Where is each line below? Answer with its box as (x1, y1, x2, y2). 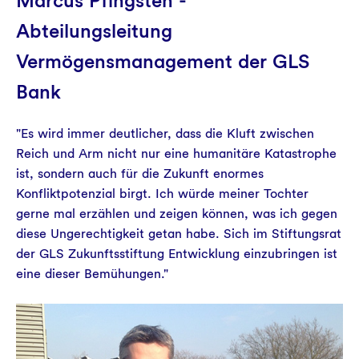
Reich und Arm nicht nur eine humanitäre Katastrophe (16, 146, 337, 161)
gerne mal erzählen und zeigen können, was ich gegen (16, 206, 337, 221)
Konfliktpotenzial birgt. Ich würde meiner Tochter (16, 186, 309, 201)
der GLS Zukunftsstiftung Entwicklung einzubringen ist (16, 246, 337, 261)
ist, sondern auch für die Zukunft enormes (16, 166, 264, 181)
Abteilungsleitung (16, 19, 172, 42)
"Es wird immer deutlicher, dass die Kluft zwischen (16, 126, 314, 141)
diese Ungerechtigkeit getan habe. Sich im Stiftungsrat (16, 226, 341, 241)
